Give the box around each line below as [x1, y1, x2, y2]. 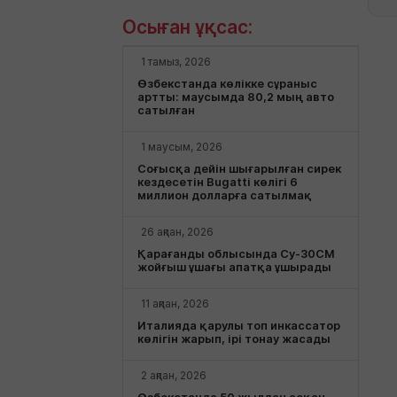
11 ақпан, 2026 [141, 297, 209, 311]
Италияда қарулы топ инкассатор [137, 319, 340, 333]
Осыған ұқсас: [122, 16, 253, 39]
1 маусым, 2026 [141, 140, 222, 154]
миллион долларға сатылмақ [137, 189, 312, 203]
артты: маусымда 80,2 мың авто [137, 90, 334, 105]
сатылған [137, 104, 195, 118]
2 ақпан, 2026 [141, 369, 206, 383]
